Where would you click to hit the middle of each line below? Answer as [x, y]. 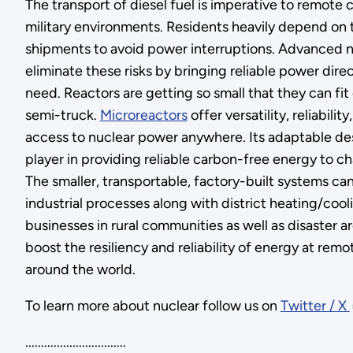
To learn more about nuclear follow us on [152, 306]
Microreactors [143, 115]
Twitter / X [315, 306]
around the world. [80, 269]
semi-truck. [62, 115]
